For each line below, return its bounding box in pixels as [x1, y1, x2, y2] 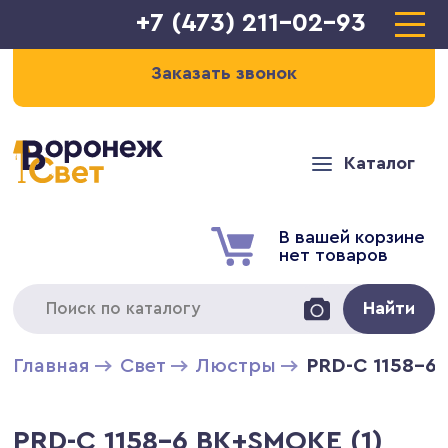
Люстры [196, 355, 277, 376]
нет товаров [278, 245, 388, 264]
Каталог [343, 154, 415, 172]
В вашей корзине [278, 227, 425, 246]
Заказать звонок [150, 64, 297, 82]
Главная [13, 355, 91, 376]
